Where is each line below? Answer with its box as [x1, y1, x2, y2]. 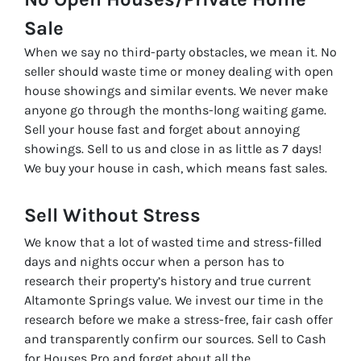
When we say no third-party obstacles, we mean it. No [24, 44, 337, 60]
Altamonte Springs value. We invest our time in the [24, 292, 323, 308]
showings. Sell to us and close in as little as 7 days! [24, 140, 322, 156]
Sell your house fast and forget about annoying [24, 121, 300, 137]
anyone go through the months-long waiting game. [24, 102, 326, 118]
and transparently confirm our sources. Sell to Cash [24, 330, 326, 346]
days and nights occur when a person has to [24, 253, 284, 269]
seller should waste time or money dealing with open [24, 63, 334, 79]
